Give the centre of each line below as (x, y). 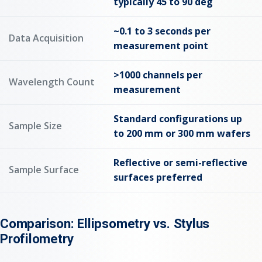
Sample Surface (44, 169)
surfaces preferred (158, 177)
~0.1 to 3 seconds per (162, 31)
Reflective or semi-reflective (180, 162)
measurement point (161, 45)
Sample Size (35, 125)
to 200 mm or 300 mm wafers (182, 133)
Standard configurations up (178, 118)
